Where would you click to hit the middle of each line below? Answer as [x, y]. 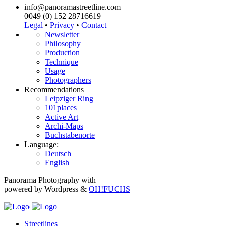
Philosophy [63, 44]
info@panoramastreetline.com [73, 7]
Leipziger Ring [69, 99]
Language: [41, 145]
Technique [62, 62]
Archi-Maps [64, 126]
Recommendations [54, 90]
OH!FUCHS [109, 189]
